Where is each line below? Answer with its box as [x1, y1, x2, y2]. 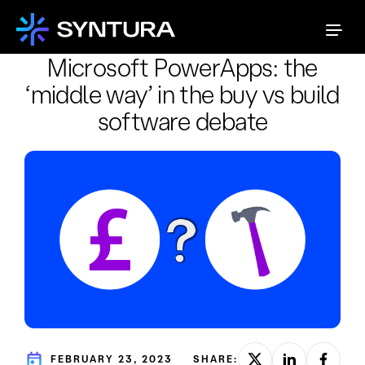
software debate [97, 107, 268, 135]
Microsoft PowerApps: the [47, 53, 318, 81]
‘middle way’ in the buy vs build [25, 80, 340, 108]
